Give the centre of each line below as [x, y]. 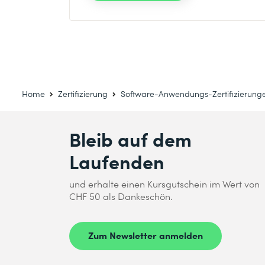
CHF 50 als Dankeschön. [121, 196]
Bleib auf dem [130, 139]
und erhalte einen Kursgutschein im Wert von [164, 184]
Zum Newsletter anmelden [146, 235]
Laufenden [117, 161]
